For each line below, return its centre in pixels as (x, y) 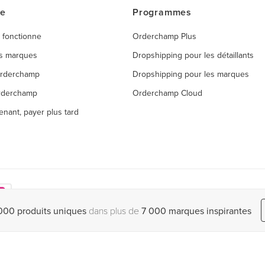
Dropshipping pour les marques (191, 74)
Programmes (162, 12)
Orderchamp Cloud (167, 93)
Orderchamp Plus (164, 36)
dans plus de (114, 210)
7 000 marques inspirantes (196, 210)
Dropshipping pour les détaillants (193, 55)
